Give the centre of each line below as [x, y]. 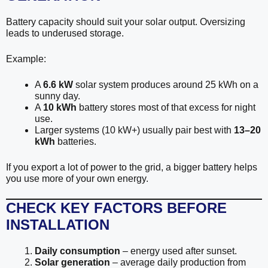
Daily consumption [77, 251]
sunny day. [57, 96]
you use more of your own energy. [77, 178]
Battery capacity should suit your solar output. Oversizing [126, 22]
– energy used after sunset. [179, 251]
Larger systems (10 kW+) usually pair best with [134, 130]
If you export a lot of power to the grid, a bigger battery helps [132, 167]
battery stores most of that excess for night [166, 107]
